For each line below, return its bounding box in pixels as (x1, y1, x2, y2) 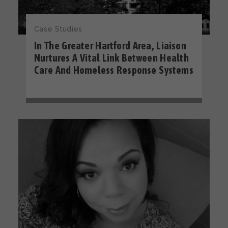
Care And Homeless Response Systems (34, 64, 193, 76)
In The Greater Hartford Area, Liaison (34, 39, 186, 51)
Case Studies (34, 24, 82, 34)
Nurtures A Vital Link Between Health (34, 51, 189, 64)
